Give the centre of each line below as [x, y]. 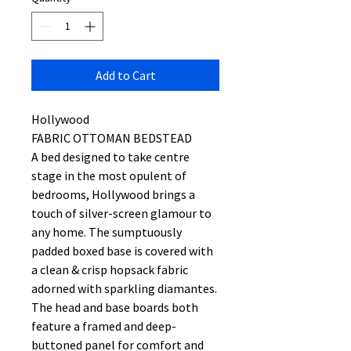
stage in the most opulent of [109, 175]
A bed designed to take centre [110, 157]
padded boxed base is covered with [122, 251]
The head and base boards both [115, 307]
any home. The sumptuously [107, 232]
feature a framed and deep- [104, 326]
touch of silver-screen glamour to [121, 213]
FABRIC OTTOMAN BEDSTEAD [112, 138]
